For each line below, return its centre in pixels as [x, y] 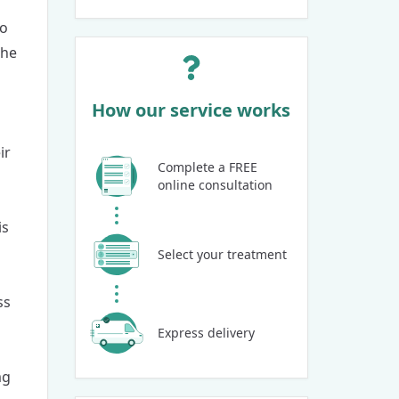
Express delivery [206, 332]
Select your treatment [222, 254]
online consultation [215, 184]
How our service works [191, 110]
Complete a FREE [207, 167]
